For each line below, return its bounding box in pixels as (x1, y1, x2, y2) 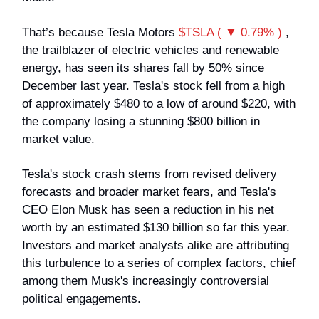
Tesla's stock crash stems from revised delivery (22, 167, 277, 181)
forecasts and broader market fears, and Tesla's (22, 184, 276, 199)
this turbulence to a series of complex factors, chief (22, 256, 296, 270)
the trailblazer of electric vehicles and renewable (22, 43, 279, 57)
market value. (22, 132, 95, 146)
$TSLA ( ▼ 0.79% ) (179, 25, 282, 39)
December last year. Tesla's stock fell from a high (22, 78, 285, 93)
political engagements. (22, 291, 141, 305)
